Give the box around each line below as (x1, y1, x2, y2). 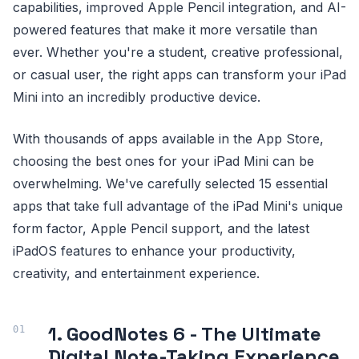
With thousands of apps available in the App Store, (13, 131, 324, 147)
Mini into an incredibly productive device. (13, 89, 260, 106)
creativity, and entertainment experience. (13, 265, 260, 282)
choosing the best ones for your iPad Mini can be (13, 153, 314, 170)
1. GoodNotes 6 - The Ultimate (48, 321, 321, 347)
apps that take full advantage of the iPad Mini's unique (13, 198, 343, 215)
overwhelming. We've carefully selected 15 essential (13, 175, 328, 192)
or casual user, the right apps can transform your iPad (13, 67, 346, 83)
